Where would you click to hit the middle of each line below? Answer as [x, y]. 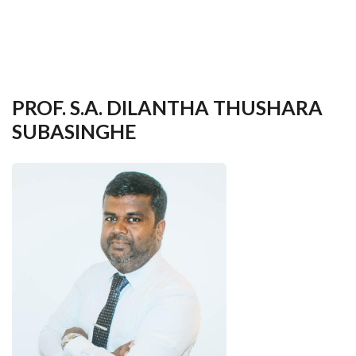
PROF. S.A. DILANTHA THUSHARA [167, 107]
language [271, 27]
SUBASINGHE [74, 131]
